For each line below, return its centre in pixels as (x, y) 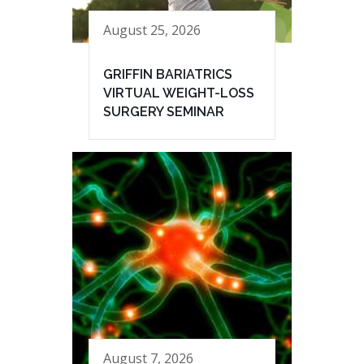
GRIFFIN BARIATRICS (168, 75)
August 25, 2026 (152, 30)
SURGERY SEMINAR (164, 112)
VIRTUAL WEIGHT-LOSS (179, 93)
